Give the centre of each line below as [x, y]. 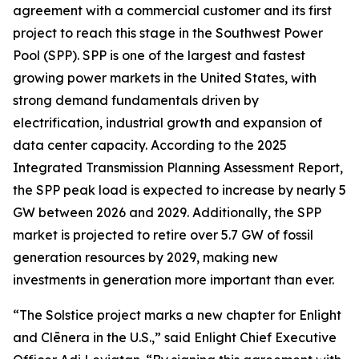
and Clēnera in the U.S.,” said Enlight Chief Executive [175, 337]
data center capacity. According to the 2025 [150, 145]
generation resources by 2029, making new [145, 257]
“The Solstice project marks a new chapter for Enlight [177, 315]
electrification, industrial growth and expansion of [167, 123]
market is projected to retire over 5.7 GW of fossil [163, 235]
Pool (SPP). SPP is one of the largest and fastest [159, 55]
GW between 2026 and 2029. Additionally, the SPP [167, 212]
